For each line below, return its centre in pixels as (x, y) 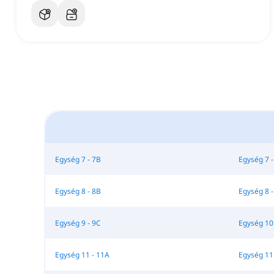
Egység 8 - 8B (78, 191)
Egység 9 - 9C (78, 223)
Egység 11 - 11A (82, 254)
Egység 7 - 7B (78, 159)
